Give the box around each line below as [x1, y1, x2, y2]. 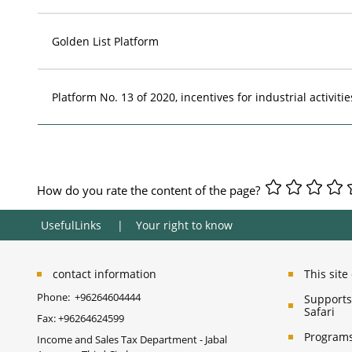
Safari [304, 303, 335, 319]
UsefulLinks [41, 217, 101, 233]
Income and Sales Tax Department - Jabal [37, 332, 227, 346]
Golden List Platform [52, 33, 159, 49]
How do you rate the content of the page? [37, 181, 263, 198]
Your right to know [136, 217, 233, 233]
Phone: [37, 289, 75, 304]
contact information [53, 266, 156, 281]
